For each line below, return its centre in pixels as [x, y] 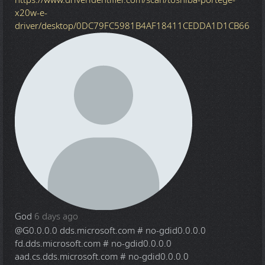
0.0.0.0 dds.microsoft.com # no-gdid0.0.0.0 [117, 230]
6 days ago [56, 216]
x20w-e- [31, 13]
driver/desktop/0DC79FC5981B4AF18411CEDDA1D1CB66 [132, 26]
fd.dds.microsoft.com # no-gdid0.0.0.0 [93, 243]
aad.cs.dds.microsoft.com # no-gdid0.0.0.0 [102, 256]
